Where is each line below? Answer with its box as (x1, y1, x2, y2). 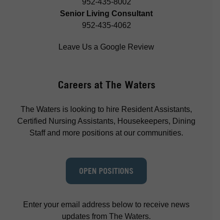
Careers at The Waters (57, 79, 155, 91)
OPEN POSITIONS (79, 166, 134, 176)
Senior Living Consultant (60, 9, 153, 18)
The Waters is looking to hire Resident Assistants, (21, 105, 192, 114)
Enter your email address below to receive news (23, 200, 190, 209)
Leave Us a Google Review (58, 43, 154, 52)
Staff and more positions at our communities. (29, 129, 183, 137)
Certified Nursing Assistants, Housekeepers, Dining (17, 117, 195, 126)
